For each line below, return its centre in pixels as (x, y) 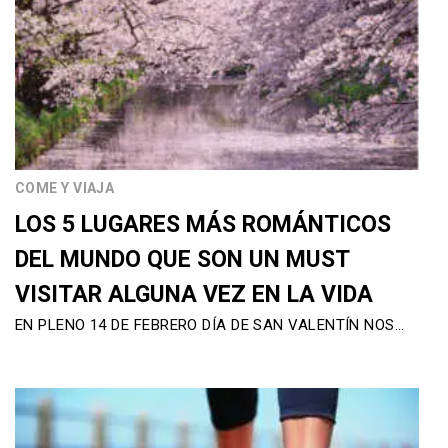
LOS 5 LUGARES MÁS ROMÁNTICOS (203, 225)
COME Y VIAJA (65, 188)
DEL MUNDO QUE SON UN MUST (182, 260)
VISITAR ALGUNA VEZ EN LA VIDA (194, 295)
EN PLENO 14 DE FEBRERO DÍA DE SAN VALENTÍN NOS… (210, 325)
